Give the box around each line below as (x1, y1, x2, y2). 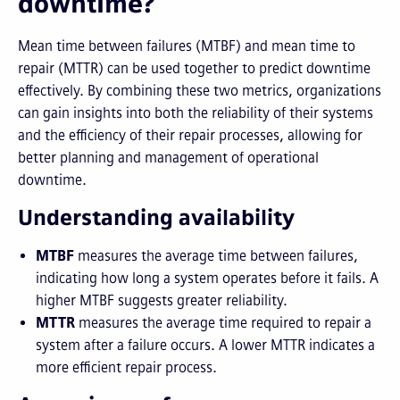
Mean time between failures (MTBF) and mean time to (18, 37, 355, 54)
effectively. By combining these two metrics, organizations (18, 82, 381, 99)
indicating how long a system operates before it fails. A (36, 270, 379, 287)
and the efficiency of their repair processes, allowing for (18, 127, 362, 144)
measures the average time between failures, (74, 247, 358, 264)
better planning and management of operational (18, 149, 319, 166)
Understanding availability (18, 204, 295, 230)
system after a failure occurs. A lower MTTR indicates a (36, 337, 375, 354)
